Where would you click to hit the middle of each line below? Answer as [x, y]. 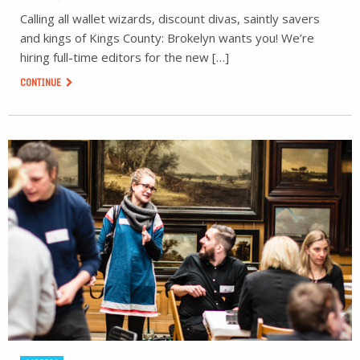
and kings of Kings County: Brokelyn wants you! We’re [167, 38]
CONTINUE [42, 82]
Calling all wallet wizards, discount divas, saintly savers [170, 18]
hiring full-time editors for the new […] [125, 57]
